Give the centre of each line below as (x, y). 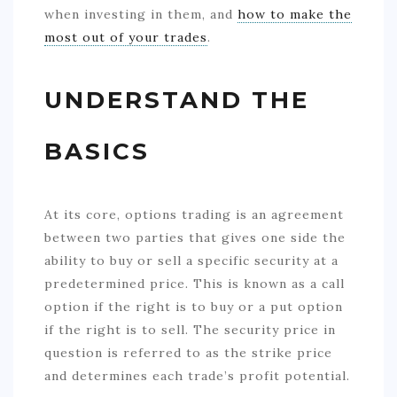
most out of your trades (126, 38)
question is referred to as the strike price (188, 353)
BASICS (97, 152)
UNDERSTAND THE (177, 101)
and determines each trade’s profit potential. (197, 376)
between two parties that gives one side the (195, 238)
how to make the (295, 15)
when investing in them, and (141, 15)
